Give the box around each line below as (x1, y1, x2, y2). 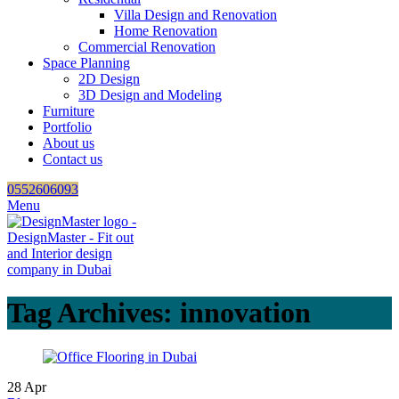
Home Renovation (114, 23, 217, 38)
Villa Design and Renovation (114, 7, 277, 22)
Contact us (43, 151, 102, 167)
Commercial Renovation (78, 39, 216, 54)
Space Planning (43, 55, 130, 70)
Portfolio (43, 119, 92, 134)
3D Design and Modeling (78, 87, 222, 102)
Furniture (43, 103, 94, 118)
